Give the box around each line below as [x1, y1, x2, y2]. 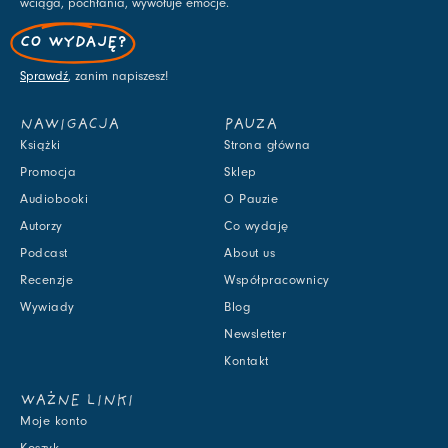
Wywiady [20, 300, 75, 315]
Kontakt [224, 354, 269, 369]
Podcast [20, 246, 68, 261]
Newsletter [224, 327, 286, 342]
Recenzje [20, 273, 73, 288]
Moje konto [20, 414, 87, 429]
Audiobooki [20, 192, 88, 207]
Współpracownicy [224, 273, 330, 288]
